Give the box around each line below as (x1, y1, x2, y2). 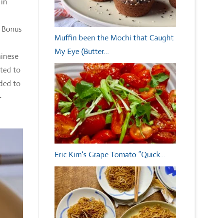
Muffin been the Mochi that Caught (54, 32, 174, 43)
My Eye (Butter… (54, 46, 109, 56)
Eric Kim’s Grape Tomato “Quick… (54, 149, 165, 160)
